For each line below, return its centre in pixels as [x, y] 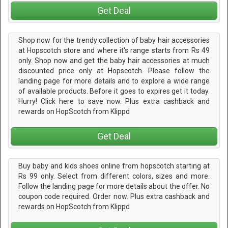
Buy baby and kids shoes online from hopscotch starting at [114, 166]
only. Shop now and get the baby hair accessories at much [114, 61]
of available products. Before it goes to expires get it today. [114, 91]
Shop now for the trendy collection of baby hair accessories [114, 40]
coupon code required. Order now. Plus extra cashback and [114, 196]
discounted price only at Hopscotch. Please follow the [114, 71]
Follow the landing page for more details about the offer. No [114, 186]
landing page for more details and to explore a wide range [114, 81]
